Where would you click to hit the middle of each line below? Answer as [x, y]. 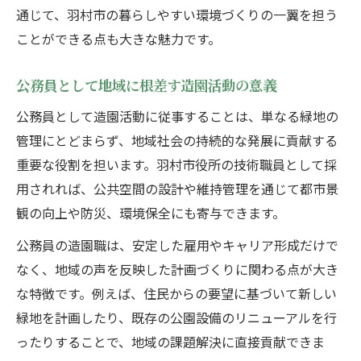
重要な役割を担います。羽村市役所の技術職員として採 [176, 165]
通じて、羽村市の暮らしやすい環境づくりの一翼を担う [177, 15]
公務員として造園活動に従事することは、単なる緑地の [177, 116]
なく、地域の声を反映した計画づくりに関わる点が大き [177, 270]
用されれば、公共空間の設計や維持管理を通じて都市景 [177, 189]
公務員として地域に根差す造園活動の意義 [146, 85]
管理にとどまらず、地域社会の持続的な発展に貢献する [177, 141]
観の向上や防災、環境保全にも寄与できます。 [151, 213]
